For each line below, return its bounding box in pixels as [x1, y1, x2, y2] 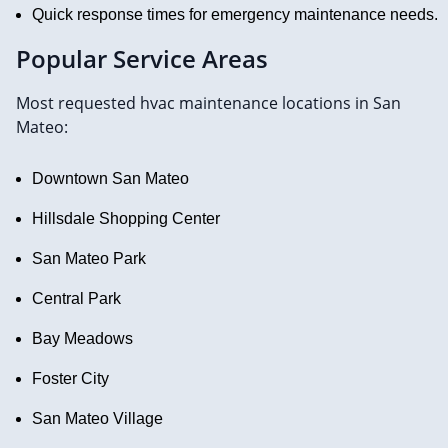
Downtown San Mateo [32, 169, 189, 187]
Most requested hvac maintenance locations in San [16, 91, 401, 114]
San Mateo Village [32, 409, 163, 427]
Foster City [32, 369, 109, 387]
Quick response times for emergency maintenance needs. [32, 5, 438, 23]
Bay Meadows [32, 329, 133, 347]
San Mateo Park [32, 249, 146, 267]
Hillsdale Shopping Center [32, 209, 220, 227]
